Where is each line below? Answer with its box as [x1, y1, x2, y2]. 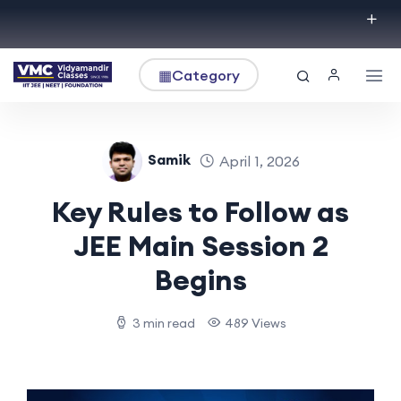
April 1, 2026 [218, 152, 300, 171]
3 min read [132, 314, 195, 331]
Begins [154, 260, 247, 298]
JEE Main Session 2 [73, 226, 328, 264]
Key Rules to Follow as [52, 192, 349, 230]
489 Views [224, 314, 286, 331]
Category [171, 65, 240, 84]
